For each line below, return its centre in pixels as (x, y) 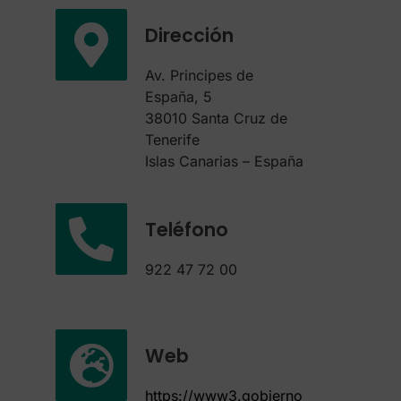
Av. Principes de (199, 76)
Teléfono (186, 230)
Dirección (189, 36)
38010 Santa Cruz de (216, 119)
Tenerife (172, 140)
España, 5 (178, 97)
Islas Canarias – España (224, 162)
